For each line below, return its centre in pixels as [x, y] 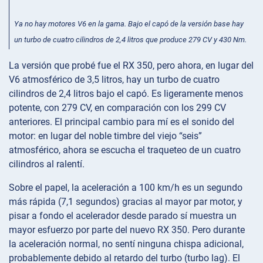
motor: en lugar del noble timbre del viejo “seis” [105, 136]
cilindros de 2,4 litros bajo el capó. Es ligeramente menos [126, 94]
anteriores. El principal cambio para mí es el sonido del [122, 122]
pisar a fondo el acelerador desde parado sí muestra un [123, 216]
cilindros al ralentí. [47, 164]
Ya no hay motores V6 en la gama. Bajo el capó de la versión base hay [129, 24]
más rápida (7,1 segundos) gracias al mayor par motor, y [126, 202]
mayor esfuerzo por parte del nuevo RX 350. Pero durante [127, 230]
